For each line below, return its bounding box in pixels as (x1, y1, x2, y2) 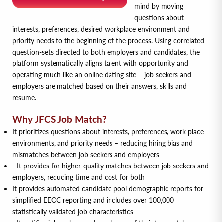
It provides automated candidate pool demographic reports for (12, 184, 203, 193)
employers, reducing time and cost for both (12, 172, 145, 181)
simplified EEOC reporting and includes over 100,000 (12, 195, 174, 204)
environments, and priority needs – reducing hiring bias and (12, 138, 193, 147)
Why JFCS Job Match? (12, 113, 107, 125)
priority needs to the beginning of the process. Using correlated (12, 36, 204, 45)
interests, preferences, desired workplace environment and (12, 24, 190, 33)
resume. (12, 93, 36, 102)
